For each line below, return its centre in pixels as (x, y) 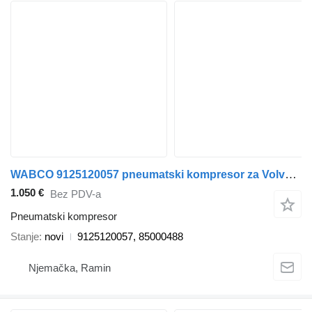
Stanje (25, 237)
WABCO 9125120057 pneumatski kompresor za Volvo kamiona (291, 175)
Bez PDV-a (76, 194)
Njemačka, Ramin (70, 267)
